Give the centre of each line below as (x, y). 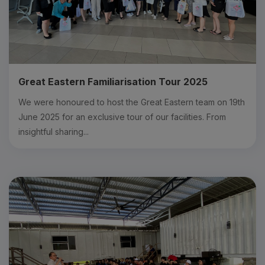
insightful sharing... (54, 131)
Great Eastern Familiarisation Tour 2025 (113, 81)
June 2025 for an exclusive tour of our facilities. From (122, 117)
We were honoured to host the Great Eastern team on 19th (132, 102)
